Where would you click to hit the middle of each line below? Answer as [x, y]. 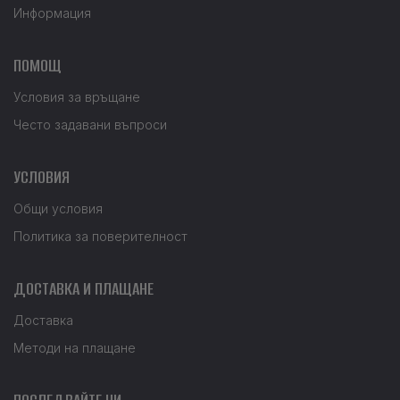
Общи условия [58, 208]
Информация [52, 12]
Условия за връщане [77, 96]
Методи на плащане [75, 347]
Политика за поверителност [100, 236]
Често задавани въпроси [90, 124]
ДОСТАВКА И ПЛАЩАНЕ [83, 288]
